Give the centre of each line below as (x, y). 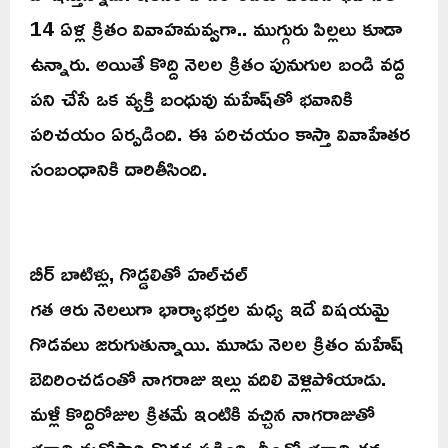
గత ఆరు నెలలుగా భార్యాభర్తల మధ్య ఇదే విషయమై (209, 307)
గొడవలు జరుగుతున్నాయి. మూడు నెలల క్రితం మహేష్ (217, 342)
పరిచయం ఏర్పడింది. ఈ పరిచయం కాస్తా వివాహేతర (220, 132)
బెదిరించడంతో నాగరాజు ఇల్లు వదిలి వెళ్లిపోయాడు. (208, 377)
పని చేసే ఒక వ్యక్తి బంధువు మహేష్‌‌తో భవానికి (191, 97)
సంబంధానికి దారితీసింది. (118, 167)
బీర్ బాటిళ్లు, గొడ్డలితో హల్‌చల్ (139, 272)
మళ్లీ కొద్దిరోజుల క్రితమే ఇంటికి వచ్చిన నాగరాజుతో (202, 412)
